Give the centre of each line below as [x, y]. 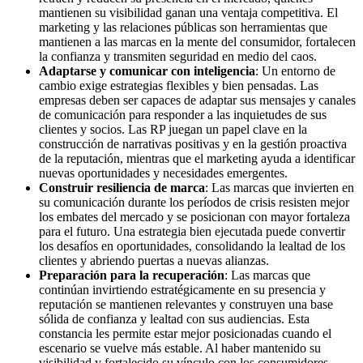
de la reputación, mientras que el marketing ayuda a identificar [197, 158]
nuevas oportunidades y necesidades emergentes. [163, 173]
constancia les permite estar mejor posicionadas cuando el [185, 333]
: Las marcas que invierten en [280, 187]
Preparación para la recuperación [132, 275]
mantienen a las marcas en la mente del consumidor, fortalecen [197, 41]
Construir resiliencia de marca [122, 187]
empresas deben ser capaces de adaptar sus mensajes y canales [197, 100]
